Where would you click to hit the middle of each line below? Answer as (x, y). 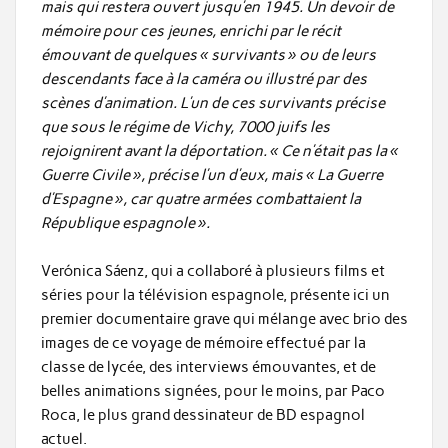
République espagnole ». (125, 223)
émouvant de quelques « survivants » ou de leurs (208, 55)
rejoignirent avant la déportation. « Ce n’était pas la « (219, 151)
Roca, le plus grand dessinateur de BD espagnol (202, 415)
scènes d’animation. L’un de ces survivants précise (212, 103)
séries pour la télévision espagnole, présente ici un (215, 295)
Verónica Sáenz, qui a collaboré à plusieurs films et (212, 271)
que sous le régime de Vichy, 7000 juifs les (185, 127)
